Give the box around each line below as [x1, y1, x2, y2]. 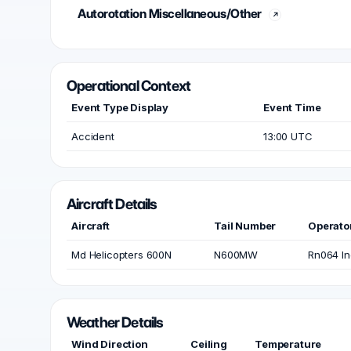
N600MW [214, 248, 259, 261]
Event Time [263, 101, 321, 114]
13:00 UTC [263, 130, 313, 143]
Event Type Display [71, 101, 169, 114]
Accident [71, 130, 114, 143]
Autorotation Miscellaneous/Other [78, 6, 262, 21]
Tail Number [214, 219, 277, 232]
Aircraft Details [67, 195, 157, 213]
